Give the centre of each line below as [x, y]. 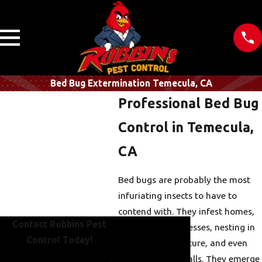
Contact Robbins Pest [59, 224]
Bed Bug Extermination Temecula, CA [131, 83]
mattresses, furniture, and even [183, 243]
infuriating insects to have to [178, 196]
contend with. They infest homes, [187, 211]
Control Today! [59, 240]
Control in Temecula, [186, 127]
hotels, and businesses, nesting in [187, 227]
